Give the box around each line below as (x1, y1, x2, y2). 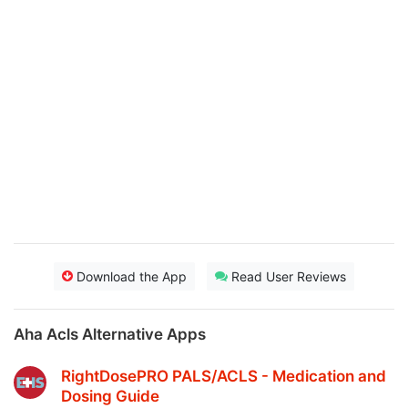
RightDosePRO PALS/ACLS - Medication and (61, 367, 386, 385)
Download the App (73, 269, 187, 284)
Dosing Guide (61, 387, 159, 405)
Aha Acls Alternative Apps (14, 325, 206, 343)
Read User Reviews (228, 269, 346, 284)
